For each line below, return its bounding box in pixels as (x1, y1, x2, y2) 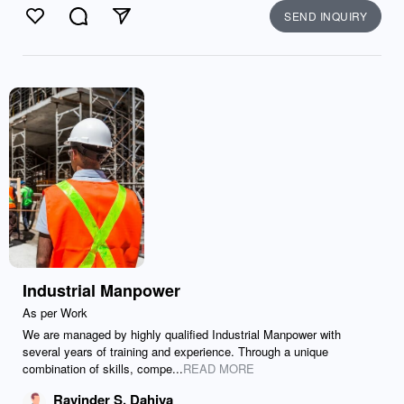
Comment (78, 15, 140, 36)
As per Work (23, 304, 87, 321)
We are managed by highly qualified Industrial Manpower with (23, 326, 341, 343)
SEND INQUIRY (284, 8, 367, 23)
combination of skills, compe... (23, 360, 183, 377)
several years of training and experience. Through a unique (23, 343, 328, 360)
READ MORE (183, 360, 254, 377)
